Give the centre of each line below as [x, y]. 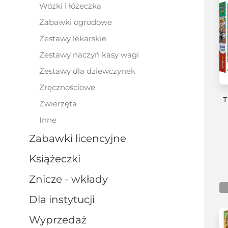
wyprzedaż [63, 220]
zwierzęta [61, 104]
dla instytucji [66, 199]
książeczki [58, 159]
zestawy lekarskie [75, 38]
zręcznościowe [70, 87]
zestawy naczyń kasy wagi [92, 55]
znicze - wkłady [72, 179]
